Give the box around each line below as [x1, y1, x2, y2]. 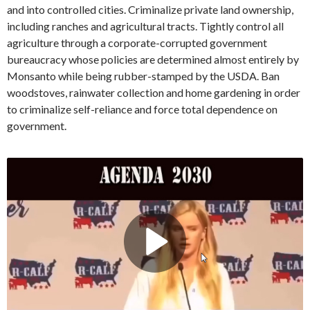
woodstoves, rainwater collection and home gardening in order [7, 85, 300, 99]
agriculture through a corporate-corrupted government [7, 35, 267, 49]
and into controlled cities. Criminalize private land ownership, [7, 2, 293, 16]
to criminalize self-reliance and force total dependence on [7, 102, 277, 116]
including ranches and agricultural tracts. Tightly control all [7, 19, 284, 33]
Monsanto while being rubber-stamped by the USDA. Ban [7, 69, 280, 82]
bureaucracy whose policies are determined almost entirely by [7, 52, 299, 66]
